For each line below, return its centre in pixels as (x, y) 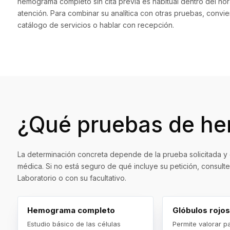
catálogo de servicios (54, 25)
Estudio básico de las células (74, 224)
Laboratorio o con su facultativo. (72, 178)
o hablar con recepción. (132, 25)
